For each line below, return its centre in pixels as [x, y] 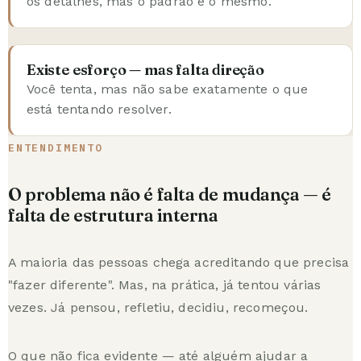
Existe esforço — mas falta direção [145, 69]
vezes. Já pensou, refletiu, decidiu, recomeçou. [158, 307]
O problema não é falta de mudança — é [170, 194]
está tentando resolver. [99, 109]
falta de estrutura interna [113, 215]
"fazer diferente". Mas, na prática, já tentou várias [165, 284]
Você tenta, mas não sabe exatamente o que [168, 89]
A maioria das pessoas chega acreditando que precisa [179, 262]
